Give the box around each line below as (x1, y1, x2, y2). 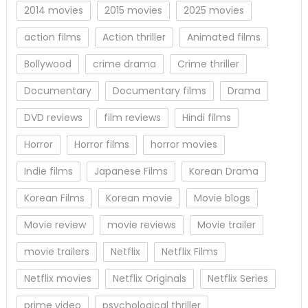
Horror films (74, 137, 129, 152)
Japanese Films (93, 164, 168, 179)
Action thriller (102, 30, 166, 45)
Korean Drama (188, 164, 258, 179)
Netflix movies (23, 272, 91, 286)
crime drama (92, 57, 156, 71)
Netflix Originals (112, 272, 186, 286)
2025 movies (183, 3, 244, 18)
